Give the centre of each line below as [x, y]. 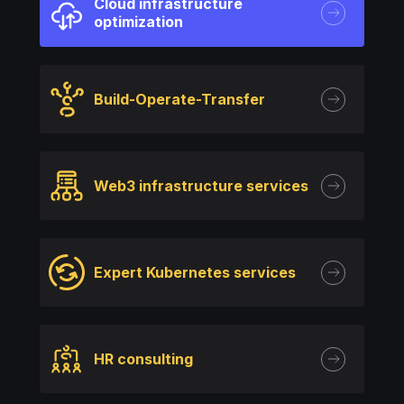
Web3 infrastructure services [201, 186]
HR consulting [143, 359]
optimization [138, 22]
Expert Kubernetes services [195, 272]
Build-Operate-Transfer [179, 99]
